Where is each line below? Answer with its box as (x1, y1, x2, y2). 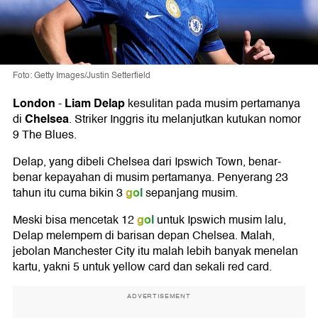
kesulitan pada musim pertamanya (125, 94, 300, 114)
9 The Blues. (13, 126, 77, 145)
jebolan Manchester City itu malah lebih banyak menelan (13, 242, 298, 261)
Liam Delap (65, 94, 125, 114)
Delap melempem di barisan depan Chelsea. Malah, (13, 226, 275, 246)
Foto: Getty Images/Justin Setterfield (13, 69, 150, 83)
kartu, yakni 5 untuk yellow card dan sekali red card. (13, 258, 272, 277)
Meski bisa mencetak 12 (13, 211, 134, 230)
